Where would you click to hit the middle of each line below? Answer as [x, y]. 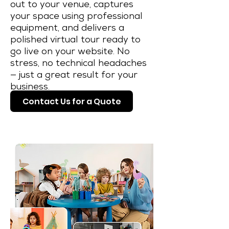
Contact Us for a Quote [72, 101]
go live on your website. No [70, 52]
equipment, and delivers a [67, 29]
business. [30, 87]
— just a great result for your [74, 76]
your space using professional [76, 17]
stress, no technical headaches [78, 64]
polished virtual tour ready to [75, 40]
